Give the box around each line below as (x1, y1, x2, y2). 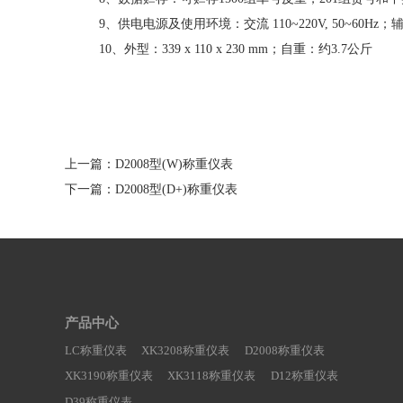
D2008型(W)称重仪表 (115, 157, 233, 171)
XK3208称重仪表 (141, 344, 230, 357)
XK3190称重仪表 (65, 369, 153, 383)
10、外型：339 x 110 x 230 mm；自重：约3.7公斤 (99, 42, 372, 56)
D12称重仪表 (270, 369, 338, 383)
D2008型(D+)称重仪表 (115, 183, 237, 196)
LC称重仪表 (65, 344, 127, 357)
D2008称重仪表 (244, 344, 325, 357)
